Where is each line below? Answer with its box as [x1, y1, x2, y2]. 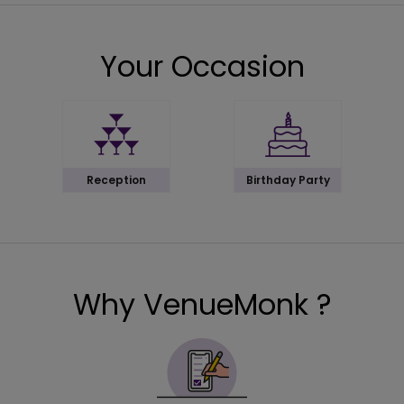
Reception [87, 172, 146, 188]
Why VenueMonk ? [72, 284, 332, 326]
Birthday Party [245, 172, 330, 188]
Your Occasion [99, 46, 305, 87]
